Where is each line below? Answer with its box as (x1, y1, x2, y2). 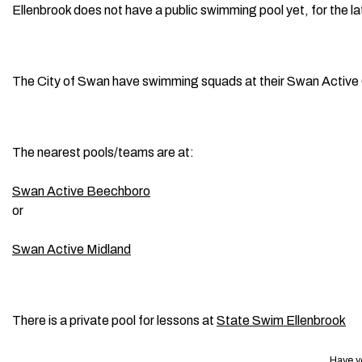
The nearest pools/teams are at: (12, 145, 194, 159)
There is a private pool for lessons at (12, 314, 217, 327)
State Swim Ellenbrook (217, 314, 346, 327)
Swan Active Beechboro (12, 184, 150, 198)
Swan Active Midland (12, 242, 131, 256)
